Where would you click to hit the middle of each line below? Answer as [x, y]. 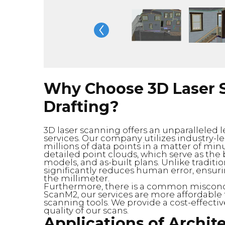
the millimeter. [77, 178]
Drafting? [81, 106]
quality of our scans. [86, 210]
